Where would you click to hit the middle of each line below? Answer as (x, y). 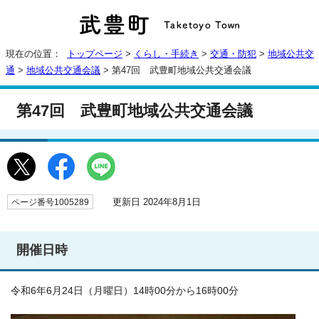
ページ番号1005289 (50, 202)
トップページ (95, 54)
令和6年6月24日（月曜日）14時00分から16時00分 (125, 291)
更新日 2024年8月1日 (151, 202)
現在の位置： (36, 54)
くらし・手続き (166, 54)
